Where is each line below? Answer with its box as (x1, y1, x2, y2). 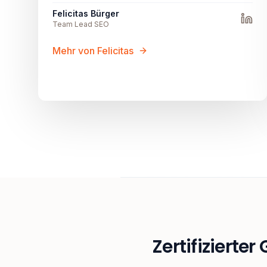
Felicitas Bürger (52, 8, 119, 19)
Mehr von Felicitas (52, 45, 133, 57)
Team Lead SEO (52, 20, 109, 29)
